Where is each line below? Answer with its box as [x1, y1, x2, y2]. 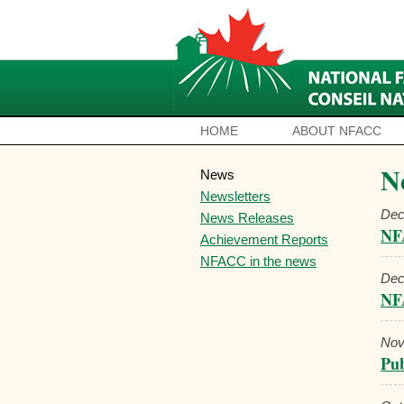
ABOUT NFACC [292, 124, 381, 138]
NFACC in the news [200, 253, 317, 269]
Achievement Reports [200, 232, 328, 247]
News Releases [200, 210, 294, 225]
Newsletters [200, 188, 271, 204]
